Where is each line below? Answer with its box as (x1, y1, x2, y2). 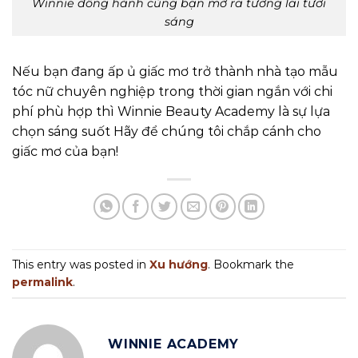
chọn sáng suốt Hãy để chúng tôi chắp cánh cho (12, 123, 321, 139)
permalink (12, 274, 73, 289)
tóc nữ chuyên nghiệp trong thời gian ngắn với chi (12, 83, 332, 99)
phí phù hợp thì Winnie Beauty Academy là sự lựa (12, 103, 330, 119)
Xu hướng (149, 257, 208, 272)
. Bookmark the (208, 257, 294, 272)
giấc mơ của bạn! (12, 143, 118, 159)
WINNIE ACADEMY (108, 336, 240, 352)
